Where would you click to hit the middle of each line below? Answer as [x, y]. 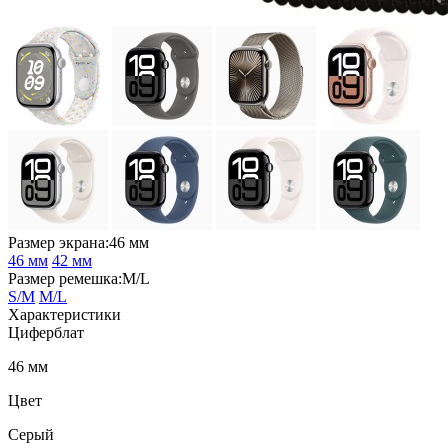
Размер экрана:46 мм [78, 242]
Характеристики [64, 314]
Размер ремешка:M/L [79, 278]
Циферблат [46, 332]
